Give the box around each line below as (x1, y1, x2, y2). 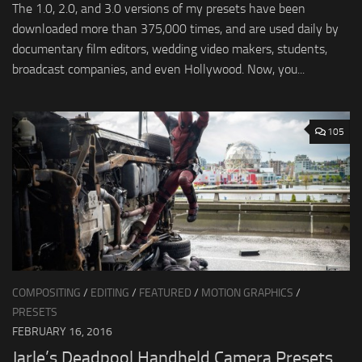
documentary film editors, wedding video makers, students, (12, 41, 327, 57)
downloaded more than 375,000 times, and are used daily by (12, 21, 339, 37)
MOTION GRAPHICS (201, 286, 293, 301)
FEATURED (139, 286, 192, 301)
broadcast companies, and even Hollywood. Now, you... (12, 61, 305, 78)
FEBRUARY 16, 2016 (12, 325, 112, 339)
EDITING (90, 286, 129, 301)
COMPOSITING (12, 286, 81, 301)
